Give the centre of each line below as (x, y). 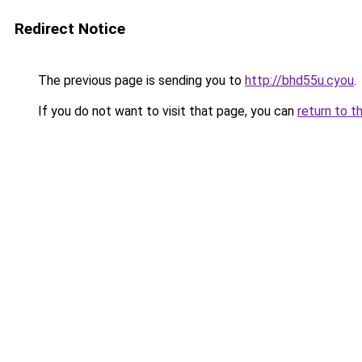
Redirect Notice (70, 29)
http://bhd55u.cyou (299, 80)
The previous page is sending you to (140, 80)
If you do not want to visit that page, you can (166, 111)
